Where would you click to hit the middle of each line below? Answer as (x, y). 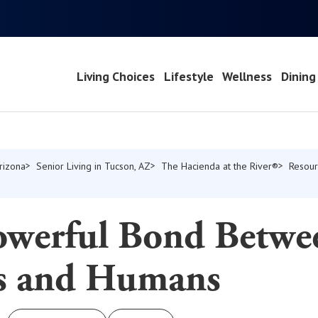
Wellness (247, 76)
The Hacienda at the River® (220, 166)
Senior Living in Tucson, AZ (93, 166)
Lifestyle (188, 76)
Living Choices (115, 76)
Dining (299, 76)
